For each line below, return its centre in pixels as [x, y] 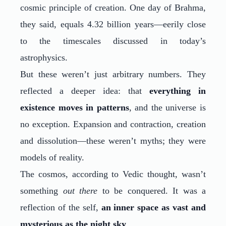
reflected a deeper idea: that [85, 91]
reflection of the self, [61, 207]
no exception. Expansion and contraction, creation [113, 124]
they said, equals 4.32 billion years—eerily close [113, 24]
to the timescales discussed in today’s [113, 41]
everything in [178, 91]
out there [80, 191]
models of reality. [52, 157]
